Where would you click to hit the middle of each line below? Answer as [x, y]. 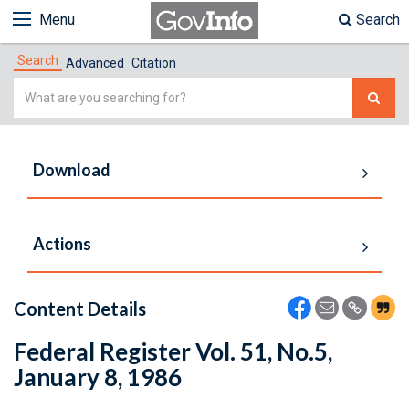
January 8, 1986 [98, 377]
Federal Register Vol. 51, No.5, [173, 351]
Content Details [80, 309]
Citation [154, 63]
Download [72, 170]
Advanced [95, 63]
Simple [36, 88]
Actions [62, 244]
